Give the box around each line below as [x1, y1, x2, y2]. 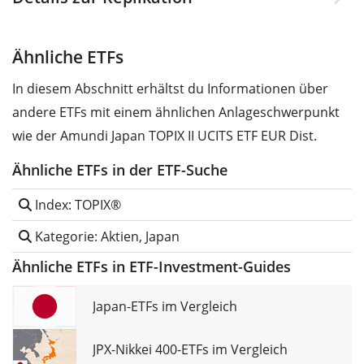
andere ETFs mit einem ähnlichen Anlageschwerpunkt [12, 102, 340, 121]
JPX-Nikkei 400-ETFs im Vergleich [93, 340, 288, 358]
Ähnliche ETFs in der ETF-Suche [12, 159, 227, 180]
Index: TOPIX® [32, 195, 121, 214]
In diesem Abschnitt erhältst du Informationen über [12, 79, 328, 97]
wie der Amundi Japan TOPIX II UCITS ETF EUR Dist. [12, 126, 317, 145]
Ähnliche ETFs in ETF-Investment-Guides [12, 256, 291, 276]
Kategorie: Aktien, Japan [32, 227, 180, 245]
